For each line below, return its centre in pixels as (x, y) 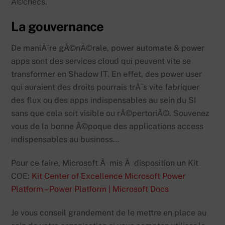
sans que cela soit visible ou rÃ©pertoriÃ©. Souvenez (110, 114)
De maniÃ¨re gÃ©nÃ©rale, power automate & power (108, 48)
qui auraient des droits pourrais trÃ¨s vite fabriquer (105, 87)
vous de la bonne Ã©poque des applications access (107, 127)
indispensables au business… (65, 140)
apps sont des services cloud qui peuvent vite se (101, 61)
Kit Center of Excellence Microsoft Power (109, 176)
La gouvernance (58, 27)
